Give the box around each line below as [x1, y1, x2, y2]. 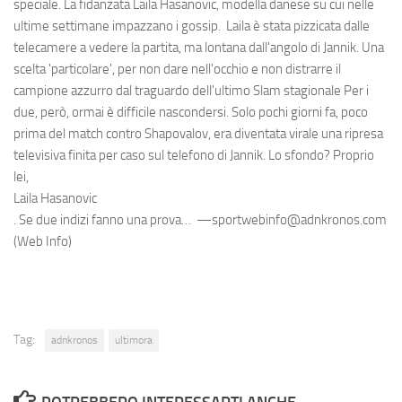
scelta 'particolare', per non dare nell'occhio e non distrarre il [13, 61, 341, 78]
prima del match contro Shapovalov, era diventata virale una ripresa [13, 126, 383, 143]
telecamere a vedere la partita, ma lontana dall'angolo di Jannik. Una [13, 39, 384, 57]
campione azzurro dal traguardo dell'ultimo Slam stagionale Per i [13, 83, 369, 100]
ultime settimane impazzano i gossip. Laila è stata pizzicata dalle [13, 18, 370, 35]
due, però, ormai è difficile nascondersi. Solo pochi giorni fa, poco [13, 104, 368, 121]
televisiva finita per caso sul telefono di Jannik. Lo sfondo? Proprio [13, 147, 374, 164]
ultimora [115, 334, 153, 347]
